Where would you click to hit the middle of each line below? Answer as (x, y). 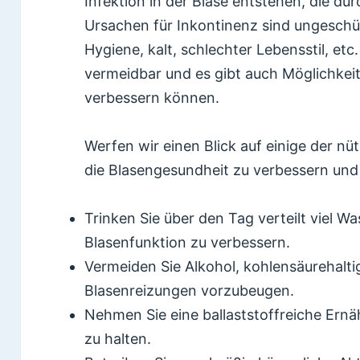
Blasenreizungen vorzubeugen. (190, 291)
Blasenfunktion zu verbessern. (188, 243)
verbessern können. (152, 97)
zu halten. (118, 339)
